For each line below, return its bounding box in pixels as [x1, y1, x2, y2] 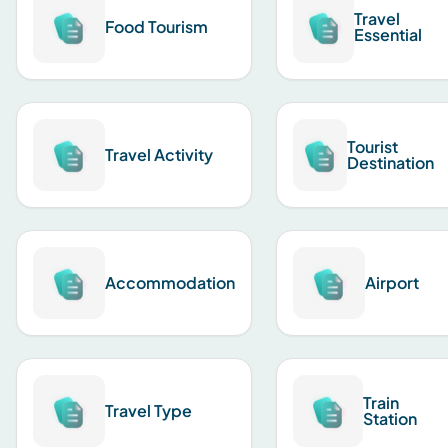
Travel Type [105, 400, 192, 421]
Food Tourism [105, 16, 208, 37]
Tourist [347, 136, 399, 157]
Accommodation [105, 272, 235, 293]
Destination [347, 152, 435, 173]
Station [363, 408, 418, 429]
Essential [354, 24, 423, 45]
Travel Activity [105, 144, 213, 165]
